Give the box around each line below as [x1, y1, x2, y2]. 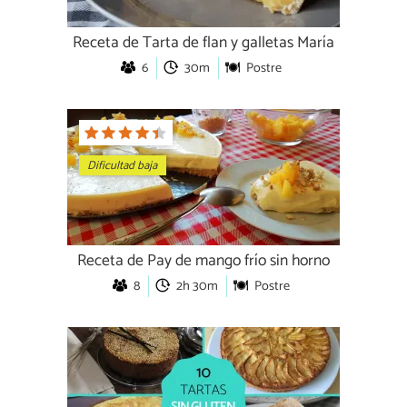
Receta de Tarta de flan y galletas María [73, 29, 334, 56]
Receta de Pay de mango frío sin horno [77, 247, 330, 274]
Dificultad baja [87, 155, 158, 175]
